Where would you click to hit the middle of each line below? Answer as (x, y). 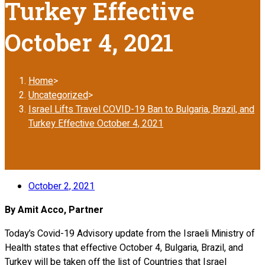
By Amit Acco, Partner (54, 210)
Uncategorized (58, 95)
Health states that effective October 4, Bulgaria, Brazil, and (124, 248)
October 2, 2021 (62, 186)
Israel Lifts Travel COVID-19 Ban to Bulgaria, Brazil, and (141, 109)
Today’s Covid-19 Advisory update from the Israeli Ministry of (130, 233)
